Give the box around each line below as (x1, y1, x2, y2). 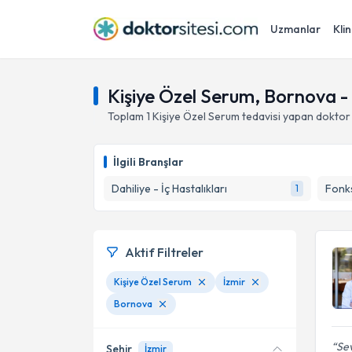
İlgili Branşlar (113, 155, 183, 169)
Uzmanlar (270, 22, 321, 36)
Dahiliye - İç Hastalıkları (112, 181, 227, 196)
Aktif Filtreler (125, 244, 203, 260)
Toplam (108, 109, 146, 123)
